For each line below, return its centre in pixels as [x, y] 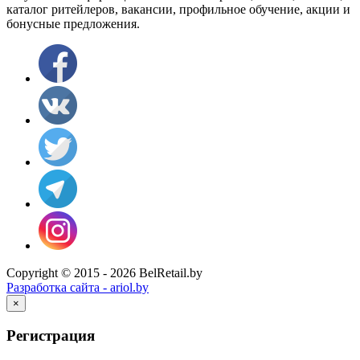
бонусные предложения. [73, 23]
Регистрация [51, 335]
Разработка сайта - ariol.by [78, 287]
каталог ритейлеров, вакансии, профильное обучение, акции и [178, 9]
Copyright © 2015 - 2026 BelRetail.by [104, 272]
